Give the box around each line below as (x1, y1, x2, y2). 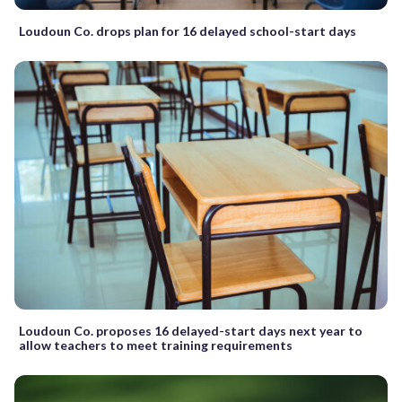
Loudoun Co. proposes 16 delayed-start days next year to (19, 322, 363, 338)
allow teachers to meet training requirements (19, 336, 293, 353)
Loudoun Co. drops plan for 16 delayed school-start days (19, 22, 356, 39)
